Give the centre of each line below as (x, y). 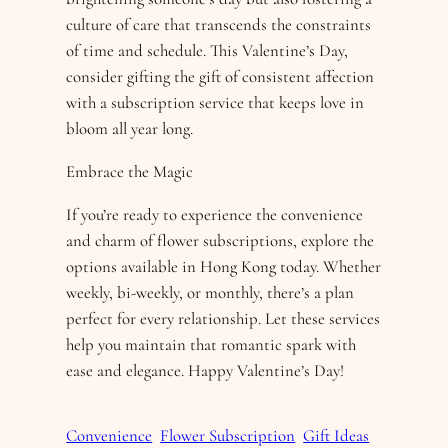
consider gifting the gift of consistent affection (220, 76)
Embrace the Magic (130, 171)
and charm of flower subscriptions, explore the (220, 240)
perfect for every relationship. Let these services (223, 318)
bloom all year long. (130, 128)
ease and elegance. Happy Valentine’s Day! (205, 370)
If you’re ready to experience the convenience (215, 214)
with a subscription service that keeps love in (215, 102)
